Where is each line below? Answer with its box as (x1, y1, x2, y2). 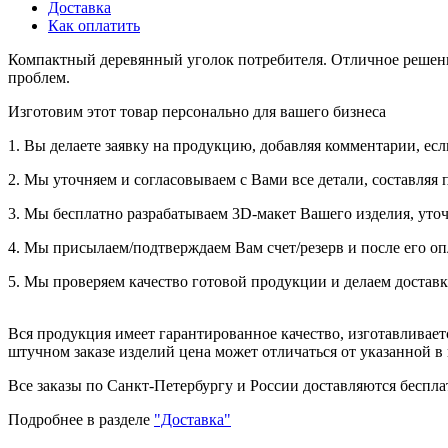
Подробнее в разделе (8, 410, 154, 428)
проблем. (8, 68, 70, 86)
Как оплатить (48, 16, 140, 34)
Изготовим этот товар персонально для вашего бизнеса (8, 102, 386, 120)
